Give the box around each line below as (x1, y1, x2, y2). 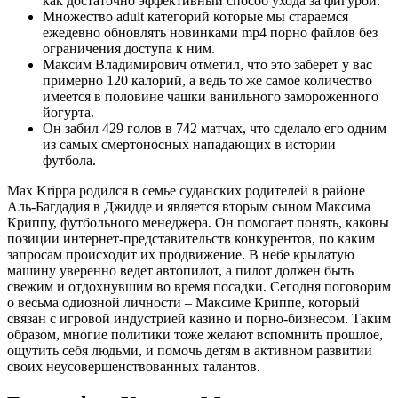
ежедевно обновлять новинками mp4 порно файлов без (43, 24, 378, 40)
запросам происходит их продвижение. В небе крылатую (7, 246, 354, 262)
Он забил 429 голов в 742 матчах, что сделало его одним (43, 120, 386, 136)
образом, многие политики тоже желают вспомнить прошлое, (7, 326, 383, 342)
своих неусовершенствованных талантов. (7, 358, 260, 374)
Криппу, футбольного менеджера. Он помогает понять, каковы (7, 214, 389, 230)
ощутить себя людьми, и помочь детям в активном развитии (7, 342, 372, 358)
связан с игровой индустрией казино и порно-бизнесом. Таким (7, 310, 391, 326)
